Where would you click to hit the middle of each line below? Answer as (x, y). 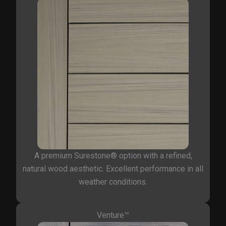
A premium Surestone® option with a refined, (113, 156)
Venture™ (113, 215)
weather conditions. (113, 182)
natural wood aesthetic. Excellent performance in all (113, 169)
